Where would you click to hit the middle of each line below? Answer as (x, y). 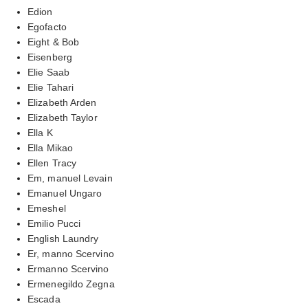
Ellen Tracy (52, 163)
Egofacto (47, 26)
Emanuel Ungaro (65, 193)
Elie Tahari (51, 87)
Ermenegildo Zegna (71, 284)
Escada (44, 299)
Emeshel (47, 208)
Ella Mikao (50, 147)
